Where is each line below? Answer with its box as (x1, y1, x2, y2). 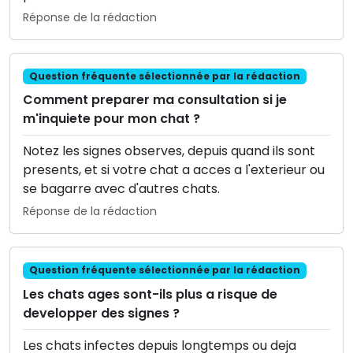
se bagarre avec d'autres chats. (23, 180, 220, 199)
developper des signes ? (23, 303, 180, 322)
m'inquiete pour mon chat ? (23, 110, 200, 128)
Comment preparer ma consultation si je (23, 91, 287, 110)
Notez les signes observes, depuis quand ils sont (23, 142, 315, 161)
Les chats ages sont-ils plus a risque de (23, 284, 277, 303)
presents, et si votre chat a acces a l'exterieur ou (23, 161, 325, 180)
